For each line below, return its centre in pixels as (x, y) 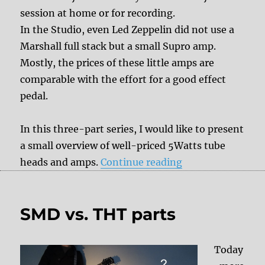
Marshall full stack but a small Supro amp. (118, 46)
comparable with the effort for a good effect (123, 79)
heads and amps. (61, 162)
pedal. (34, 96)
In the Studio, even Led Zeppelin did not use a (127, 29)
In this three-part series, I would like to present (132, 129)
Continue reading (142, 162)
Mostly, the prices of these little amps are (117, 62)
